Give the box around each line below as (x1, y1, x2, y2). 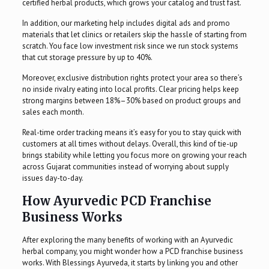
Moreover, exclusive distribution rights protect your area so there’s (22, 73, 243, 83)
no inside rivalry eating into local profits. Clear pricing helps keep (22, 84, 239, 95)
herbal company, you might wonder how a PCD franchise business (22, 246, 243, 257)
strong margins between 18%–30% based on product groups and (22, 95, 241, 106)
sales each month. (22, 107, 84, 118)
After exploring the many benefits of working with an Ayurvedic (22, 235, 233, 246)
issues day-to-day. (22, 173, 83, 184)
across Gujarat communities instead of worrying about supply (22, 162, 229, 172)
